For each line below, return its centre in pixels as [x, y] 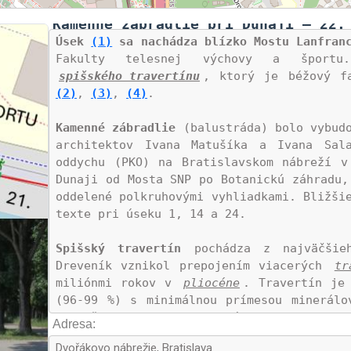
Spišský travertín [119, 248]
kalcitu [162, 317]
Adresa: [74, 324]
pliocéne [212, 283]
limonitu [192, 335]
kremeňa [102, 335]
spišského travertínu [129, 76]
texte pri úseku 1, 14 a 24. [151, 214]
